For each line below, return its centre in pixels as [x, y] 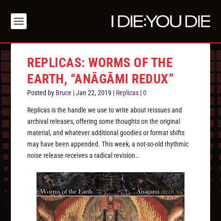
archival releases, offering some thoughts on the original [104, 122]
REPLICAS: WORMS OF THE [100, 63]
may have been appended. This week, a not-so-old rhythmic [108, 144]
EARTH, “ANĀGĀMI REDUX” [101, 79]
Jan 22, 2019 [94, 93]
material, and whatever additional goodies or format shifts [106, 133]
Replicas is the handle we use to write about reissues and [105, 110]
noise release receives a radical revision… [83, 156]
